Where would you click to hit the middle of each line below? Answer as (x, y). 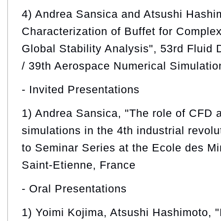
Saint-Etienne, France (79, 165)
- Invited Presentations (81, 89)
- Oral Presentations (74, 188)
